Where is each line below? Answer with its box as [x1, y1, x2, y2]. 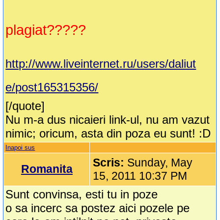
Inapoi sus [5, 144, 35, 152]
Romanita [21, 163, 73, 176]
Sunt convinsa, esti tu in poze [5, 188, 158, 201]
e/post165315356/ [5, 81, 99, 94]
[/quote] [5, 99, 45, 113]
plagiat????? [5, 22, 86, 38]
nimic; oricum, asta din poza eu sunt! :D [5, 127, 211, 140]
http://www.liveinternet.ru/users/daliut [5, 57, 196, 71]
